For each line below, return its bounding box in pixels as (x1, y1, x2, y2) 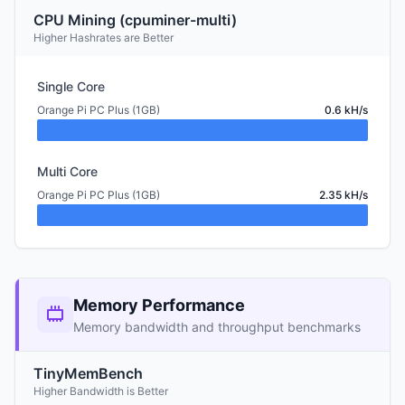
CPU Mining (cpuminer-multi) (33, 11, 237, 29)
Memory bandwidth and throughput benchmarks (73, 319, 361, 334)
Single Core (37, 79, 105, 94)
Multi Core (37, 164, 98, 179)
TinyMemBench (33, 364, 143, 382)
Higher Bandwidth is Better (33, 384, 168, 398)
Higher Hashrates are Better (33, 31, 174, 44)
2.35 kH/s (319, 188, 368, 202)
